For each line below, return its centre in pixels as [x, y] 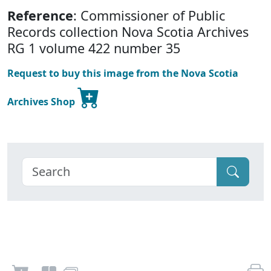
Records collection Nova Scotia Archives [128, 32]
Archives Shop [42, 102]
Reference [40, 16]
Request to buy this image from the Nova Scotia [123, 73]
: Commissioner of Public [149, 16]
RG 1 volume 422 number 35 [94, 48]
